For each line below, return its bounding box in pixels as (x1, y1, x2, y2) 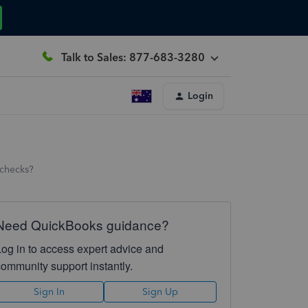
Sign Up (142, 286, 178, 298)
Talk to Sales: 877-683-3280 (61, 50, 205, 64)
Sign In (34, 286, 65, 298)
